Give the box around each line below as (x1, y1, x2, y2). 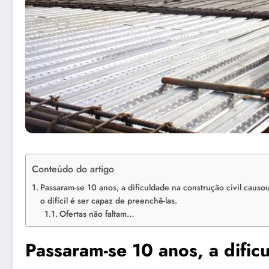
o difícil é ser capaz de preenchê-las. (40, 194, 177, 207)
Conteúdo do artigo (32, 162, 114, 176)
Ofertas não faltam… (59, 207, 134, 220)
